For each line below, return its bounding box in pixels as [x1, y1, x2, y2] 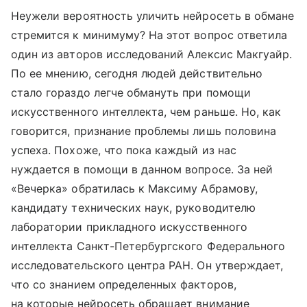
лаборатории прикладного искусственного [11, 219, 247, 234]
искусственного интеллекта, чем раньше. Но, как [11, 104, 282, 119]
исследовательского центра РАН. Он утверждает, [11, 258, 284, 272]
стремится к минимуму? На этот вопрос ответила [11, 27, 288, 42]
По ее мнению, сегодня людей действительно [11, 66, 262, 80]
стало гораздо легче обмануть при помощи [11, 85, 251, 99]
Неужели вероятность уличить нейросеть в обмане [11, 8, 295, 23]
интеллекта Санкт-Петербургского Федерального [11, 238, 286, 253]
